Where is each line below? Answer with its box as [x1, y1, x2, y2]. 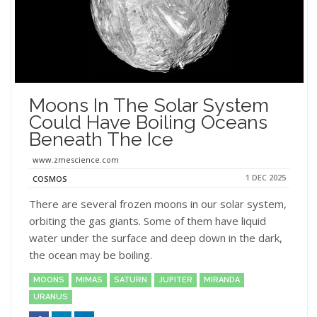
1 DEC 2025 [246, 171, 286, 183]
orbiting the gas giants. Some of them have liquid [29, 213, 266, 228]
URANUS [33, 292, 68, 301]
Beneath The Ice [29, 127, 173, 150]
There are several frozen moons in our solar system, [29, 196, 287, 211]
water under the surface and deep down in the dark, [29, 230, 282, 245]
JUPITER [158, 275, 192, 284]
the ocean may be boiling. [29, 247, 152, 262]
